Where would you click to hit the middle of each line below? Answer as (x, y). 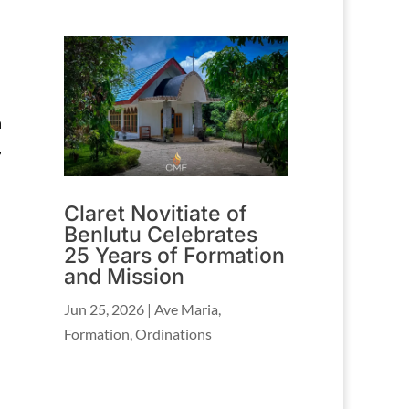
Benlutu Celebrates (161, 234)
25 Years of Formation (175, 255)
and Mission (125, 276)
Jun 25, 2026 (105, 309)
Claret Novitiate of (156, 213)
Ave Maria (187, 309)
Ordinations (174, 333)
